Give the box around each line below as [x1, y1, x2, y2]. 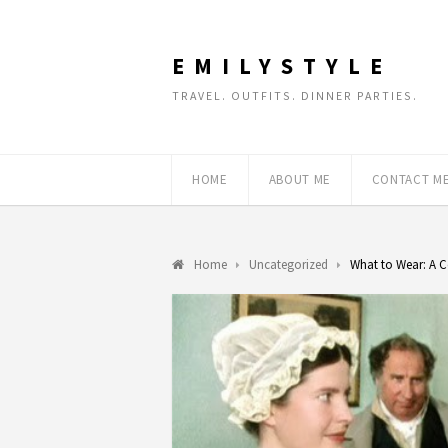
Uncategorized [249, 256, 328, 273]
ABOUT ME [268, 171, 331, 188]
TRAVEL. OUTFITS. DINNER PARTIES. [172, 88, 418, 103]
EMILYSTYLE [172, 52, 392, 80]
